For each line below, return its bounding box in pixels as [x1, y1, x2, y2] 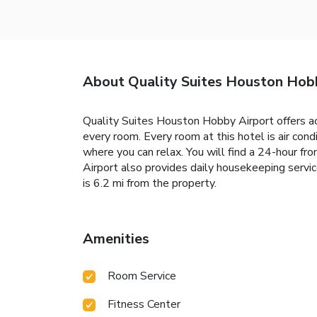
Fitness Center [108, 296, 180, 312]
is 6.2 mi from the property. [83, 175, 217, 191]
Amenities [83, 229, 149, 248]
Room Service [108, 267, 176, 284]
